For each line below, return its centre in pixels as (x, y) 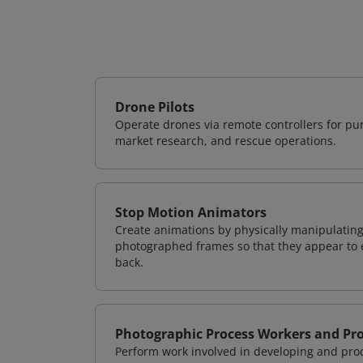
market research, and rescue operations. (226, 141)
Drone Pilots (155, 107)
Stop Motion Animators (191, 212)
